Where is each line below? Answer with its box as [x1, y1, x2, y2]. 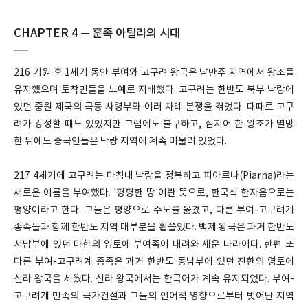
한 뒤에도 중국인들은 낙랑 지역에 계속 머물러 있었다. [14, 136, 227, 147]
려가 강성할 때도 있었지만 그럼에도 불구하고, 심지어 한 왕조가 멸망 [14, 119, 294, 130]
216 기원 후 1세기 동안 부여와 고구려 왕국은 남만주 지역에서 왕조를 [14, 67, 294, 78]
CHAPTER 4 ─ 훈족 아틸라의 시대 [14, 27, 180, 41]
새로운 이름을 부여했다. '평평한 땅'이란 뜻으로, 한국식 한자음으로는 [14, 188, 294, 199]
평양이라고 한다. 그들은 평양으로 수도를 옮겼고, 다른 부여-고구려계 [14, 205, 294, 216]
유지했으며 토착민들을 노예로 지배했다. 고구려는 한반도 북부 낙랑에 [14, 85, 294, 96]
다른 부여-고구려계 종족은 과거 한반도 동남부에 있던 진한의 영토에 [14, 256, 294, 267]
